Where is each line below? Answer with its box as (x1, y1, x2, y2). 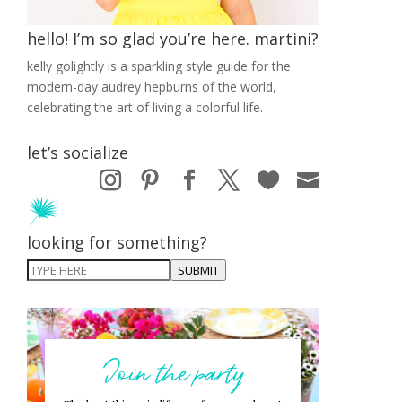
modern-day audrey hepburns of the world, (27, 77, 276, 95)
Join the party (102, 354, 243, 389)
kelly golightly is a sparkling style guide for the (27, 57, 291, 74)
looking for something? (27, 232, 207, 254)
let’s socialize (27, 141, 128, 163)
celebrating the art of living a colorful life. (27, 98, 263, 116)
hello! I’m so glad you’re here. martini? (27, 27, 319, 49)
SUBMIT (178, 262, 219, 279)
